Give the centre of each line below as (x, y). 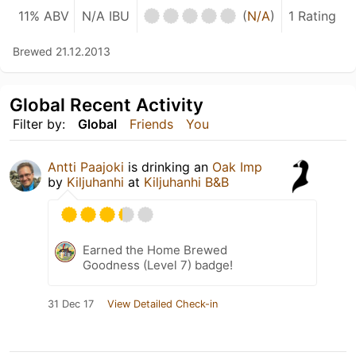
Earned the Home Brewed (155, 250)
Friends (151, 124)
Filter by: (39, 124)
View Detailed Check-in (163, 304)
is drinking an (168, 166)
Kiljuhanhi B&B (186, 182)
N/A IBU (105, 15)
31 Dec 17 (71, 304)
